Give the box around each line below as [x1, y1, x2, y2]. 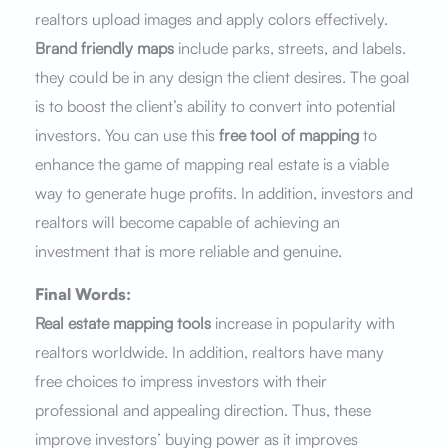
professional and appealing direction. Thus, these [34, 399, 371, 420]
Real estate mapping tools [34, 312, 211, 333]
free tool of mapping [218, 124, 359, 145]
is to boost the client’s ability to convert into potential [34, 95, 396, 116]
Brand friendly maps [34, 37, 174, 58]
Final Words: [34, 283, 131, 304]
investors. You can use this [34, 124, 219, 145]
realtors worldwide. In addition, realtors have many [34, 341, 384, 362]
